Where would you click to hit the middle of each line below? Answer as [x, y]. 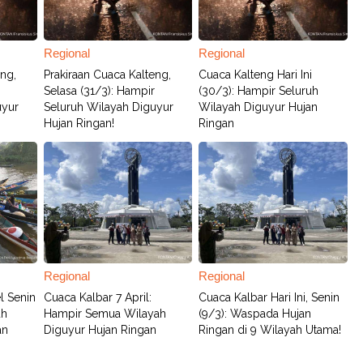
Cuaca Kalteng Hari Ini [256, 75]
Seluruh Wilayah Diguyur [109, 107]
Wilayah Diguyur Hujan [258, 107]
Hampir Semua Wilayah [105, 314]
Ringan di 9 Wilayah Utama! [270, 330]
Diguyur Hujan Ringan [100, 330]
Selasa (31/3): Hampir [100, 91]
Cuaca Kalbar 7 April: [98, 297]
